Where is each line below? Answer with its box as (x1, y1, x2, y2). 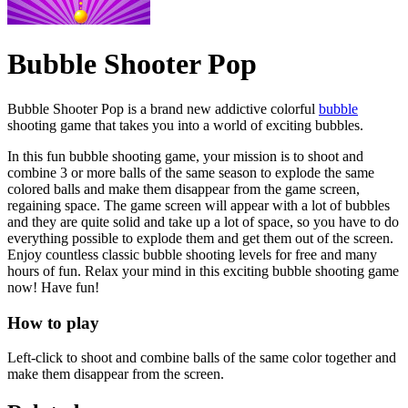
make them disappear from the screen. (7, 366, 224, 382)
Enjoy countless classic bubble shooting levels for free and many (7, 246, 377, 262)
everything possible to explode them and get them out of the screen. (7, 229, 393, 246)
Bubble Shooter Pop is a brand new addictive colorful (7, 100, 319, 117)
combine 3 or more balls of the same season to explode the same (7, 164, 374, 180)
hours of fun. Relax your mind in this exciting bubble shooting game (7, 262, 399, 279)
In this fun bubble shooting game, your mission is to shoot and (7, 148, 363, 164)
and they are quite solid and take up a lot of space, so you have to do (7, 213, 399, 229)
